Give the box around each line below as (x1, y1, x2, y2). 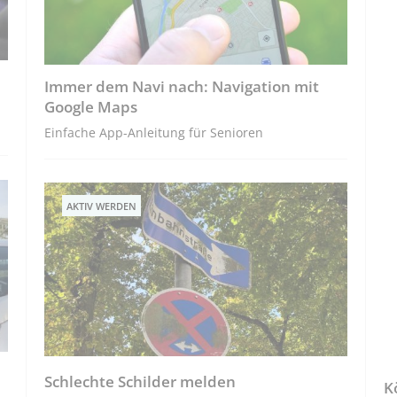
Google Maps (44, 97, 138, 118)
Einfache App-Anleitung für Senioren (44, 124, 264, 142)
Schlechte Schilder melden (44, 371, 237, 393)
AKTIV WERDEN (66, 199, 137, 214)
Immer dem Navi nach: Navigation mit (44, 76, 320, 97)
